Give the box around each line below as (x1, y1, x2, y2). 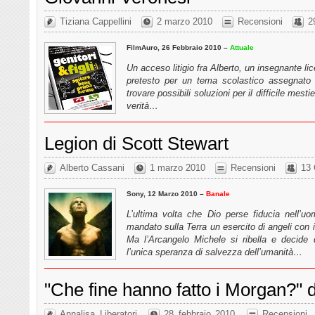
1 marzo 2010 (150, 162, 205, 174)
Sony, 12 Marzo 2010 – (127, 189, 206, 198)
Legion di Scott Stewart (44, 132, 229, 154)
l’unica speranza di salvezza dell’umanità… (127, 246, 302, 257)
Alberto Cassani (60, 162, 124, 174)
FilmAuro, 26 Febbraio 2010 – (127, 43, 230, 51)
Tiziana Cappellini (60, 16, 131, 27)
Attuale (230, 43, 254, 51)
